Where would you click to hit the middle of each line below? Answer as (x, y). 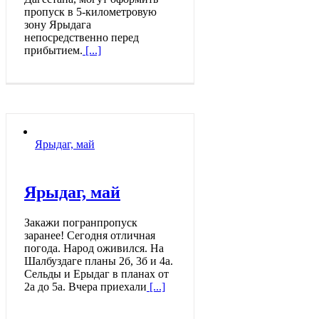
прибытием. (53, 50)
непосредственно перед (82, 37)
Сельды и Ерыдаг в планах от (96, 274)
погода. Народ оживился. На (94, 249)
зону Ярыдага (58, 24)
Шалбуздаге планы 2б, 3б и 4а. (99, 261)
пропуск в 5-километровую (90, 11)
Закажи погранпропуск (81, 223)
